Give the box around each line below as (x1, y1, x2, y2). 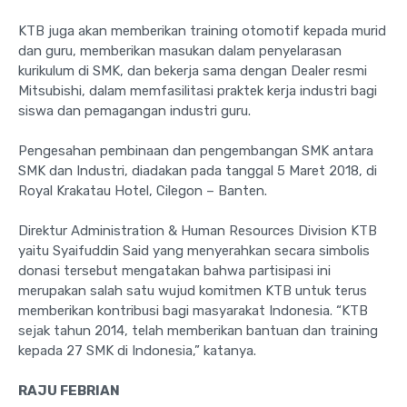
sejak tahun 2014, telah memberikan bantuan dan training (18, 323, 378, 340)
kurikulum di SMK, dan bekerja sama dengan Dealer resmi (18, 63, 367, 80)
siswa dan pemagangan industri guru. (18, 103, 251, 120)
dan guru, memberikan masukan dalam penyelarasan (18, 43, 342, 60)
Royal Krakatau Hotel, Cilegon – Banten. (18, 183, 267, 200)
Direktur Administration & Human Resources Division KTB (18, 223, 377, 240)
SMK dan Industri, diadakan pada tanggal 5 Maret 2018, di (18, 163, 377, 180)
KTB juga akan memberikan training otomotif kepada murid (18, 23, 386, 40)
